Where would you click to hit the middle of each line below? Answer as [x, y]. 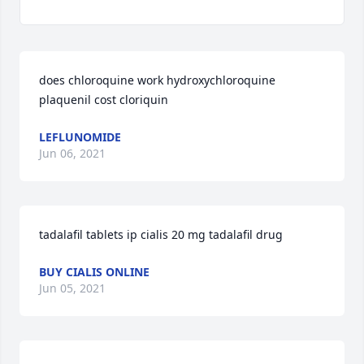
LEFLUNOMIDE [80, 137]
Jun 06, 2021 [72, 153]
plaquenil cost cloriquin [104, 100]
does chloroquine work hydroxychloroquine [157, 80]
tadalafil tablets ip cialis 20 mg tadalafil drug [161, 234]
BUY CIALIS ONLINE [94, 272]
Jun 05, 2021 [72, 288]
